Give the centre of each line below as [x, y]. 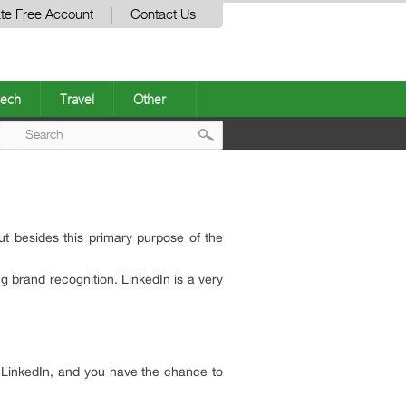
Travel [77, 99]
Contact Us [163, 15]
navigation [261, 208]
